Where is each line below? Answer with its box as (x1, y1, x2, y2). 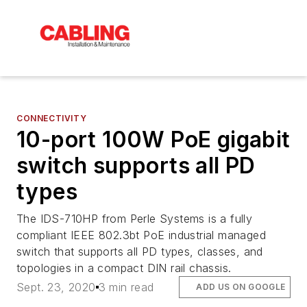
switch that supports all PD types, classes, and (16, 244, 263, 258)
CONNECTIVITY (16, 112, 87, 123)
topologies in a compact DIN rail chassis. (16, 260, 232, 275)
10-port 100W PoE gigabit (16, 125, 291, 153)
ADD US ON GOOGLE (196, 282, 286, 293)
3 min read (98, 280, 154, 295)
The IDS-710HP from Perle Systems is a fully (16, 211, 253, 225)
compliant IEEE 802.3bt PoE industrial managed (16, 228, 266, 242)
